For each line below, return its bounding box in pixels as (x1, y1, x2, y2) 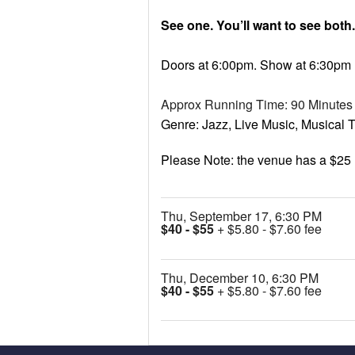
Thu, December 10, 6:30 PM (161, 268, 319, 287)
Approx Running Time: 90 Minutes (161, 94, 353, 113)
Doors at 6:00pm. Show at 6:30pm (161, 55, 351, 74)
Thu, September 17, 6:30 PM (161, 206, 322, 225)
